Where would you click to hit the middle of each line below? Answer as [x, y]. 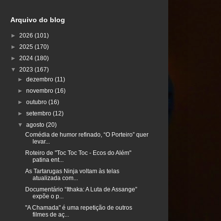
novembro [41, 91]
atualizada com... [55, 178]
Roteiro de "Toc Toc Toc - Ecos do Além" [78, 153]
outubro [37, 102]
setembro [40, 114]
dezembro [41, 80]
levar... [41, 142]
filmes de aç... [51, 215]
